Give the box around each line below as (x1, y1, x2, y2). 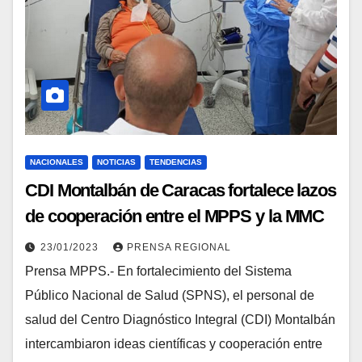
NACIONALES (30, 158, 83, 167)
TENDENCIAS (149, 158, 202, 167)
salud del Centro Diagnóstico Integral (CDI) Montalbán (25, 313, 335, 327)
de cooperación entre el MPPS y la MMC (25, 206, 325, 227)
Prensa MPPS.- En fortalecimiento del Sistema (25, 264, 292, 279)
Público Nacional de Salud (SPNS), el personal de (25, 288, 314, 303)
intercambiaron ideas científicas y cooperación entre (25, 337, 322, 351)
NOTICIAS (97, 158, 136, 167)
